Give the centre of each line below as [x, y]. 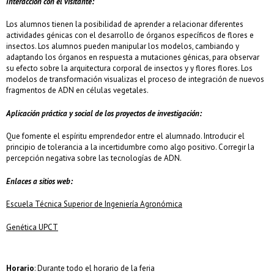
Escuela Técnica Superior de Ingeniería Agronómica [94, 204]
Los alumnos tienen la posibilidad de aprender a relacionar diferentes [125, 24]
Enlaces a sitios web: [39, 181]
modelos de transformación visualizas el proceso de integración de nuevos [135, 80]
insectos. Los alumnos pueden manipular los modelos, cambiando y [123, 46]
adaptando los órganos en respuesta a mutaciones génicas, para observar [133, 57]
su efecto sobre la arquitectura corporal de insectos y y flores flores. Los [129, 68]
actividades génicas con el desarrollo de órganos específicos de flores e [130, 35]
